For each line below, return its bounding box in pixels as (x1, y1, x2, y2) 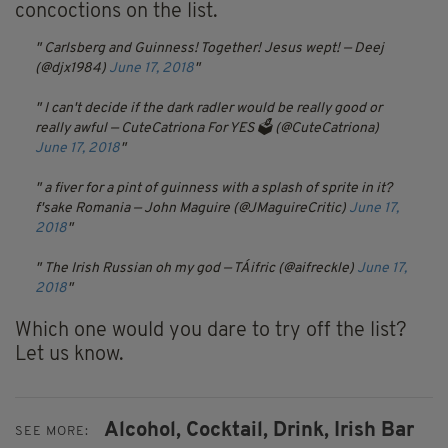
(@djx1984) (35, 61, 109, 77)
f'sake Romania (35, 201, 130, 217)
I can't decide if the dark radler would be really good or (44, 101, 382, 117)
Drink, (273, 421, 329, 442)
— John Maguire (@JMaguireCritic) (133, 201, 349, 217)
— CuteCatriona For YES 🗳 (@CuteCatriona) (110, 121, 379, 137)
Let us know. (15, 345, 124, 366)
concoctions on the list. (15, 2, 218, 23)
